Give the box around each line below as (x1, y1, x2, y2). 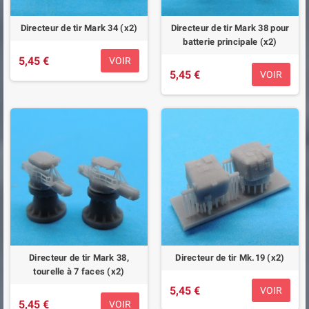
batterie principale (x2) (183, 37, 277, 47)
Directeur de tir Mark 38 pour (170, 23, 290, 33)
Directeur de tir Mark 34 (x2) (20, 23, 138, 33)
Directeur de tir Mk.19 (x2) (175, 252, 285, 263)
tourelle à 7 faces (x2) (33, 266, 125, 277)
